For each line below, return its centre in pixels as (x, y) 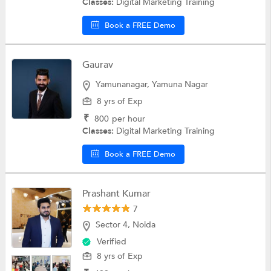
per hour (129, 119)
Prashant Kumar (117, 193)
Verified (112, 241)
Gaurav (98, 65)
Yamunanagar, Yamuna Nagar (151, 85)
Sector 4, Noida (125, 224)
